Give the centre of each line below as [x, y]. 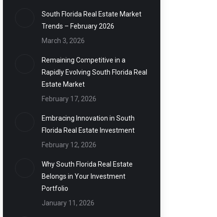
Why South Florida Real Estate [87, 164]
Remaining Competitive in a [83, 60]
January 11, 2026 [68, 203]
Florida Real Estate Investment [88, 130]
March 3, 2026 [63, 41]
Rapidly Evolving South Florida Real [94, 72]
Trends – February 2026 [78, 26]
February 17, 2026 [69, 99]
